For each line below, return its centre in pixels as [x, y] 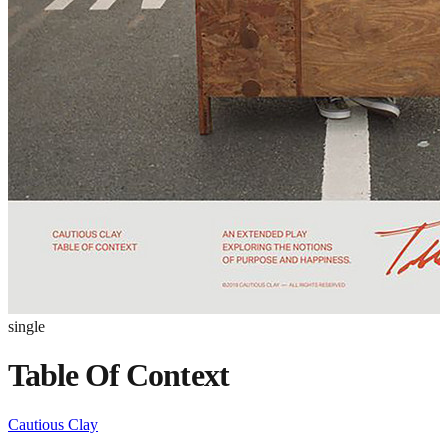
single [26, 326]
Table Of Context [118, 375]
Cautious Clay [53, 424]
